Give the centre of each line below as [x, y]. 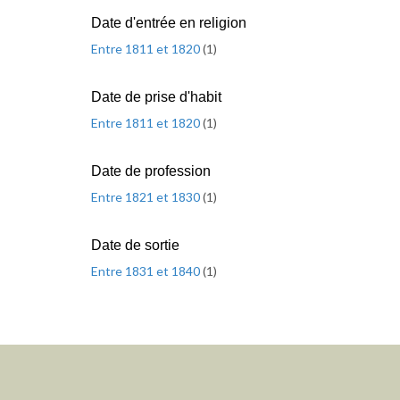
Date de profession [151, 171]
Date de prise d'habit [156, 97]
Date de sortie [135, 245]
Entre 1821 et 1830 [147, 197]
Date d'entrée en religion [169, 23]
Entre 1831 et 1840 [147, 271]
